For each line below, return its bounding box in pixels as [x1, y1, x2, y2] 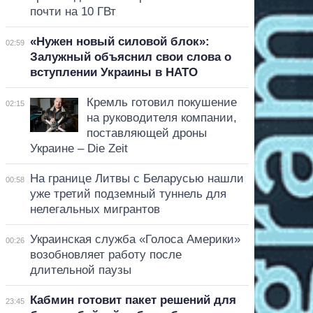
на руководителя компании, [86, 110, 237, 124]
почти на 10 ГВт [29, 4, 116, 18]
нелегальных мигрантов [29, 202, 160, 216]
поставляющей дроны [86, 126, 207, 140]
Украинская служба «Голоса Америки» [29, 232, 240, 246]
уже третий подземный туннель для [29, 187, 226, 201]
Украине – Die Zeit [29, 141, 128, 155]
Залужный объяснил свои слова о [29, 50, 231, 64]
